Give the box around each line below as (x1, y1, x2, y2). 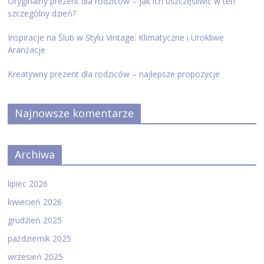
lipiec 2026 (8, 177, 48, 189)
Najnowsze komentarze (15, 105, 134, 120)
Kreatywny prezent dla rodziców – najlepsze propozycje (8, 68, 220, 80)
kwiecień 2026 (8, 196, 62, 207)
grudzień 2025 (8, 214, 62, 226)
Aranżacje (8, 44, 46, 55)
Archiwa (15, 147, 55, 161)
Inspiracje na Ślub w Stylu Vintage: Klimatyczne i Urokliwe (8, 31, 225, 43)
